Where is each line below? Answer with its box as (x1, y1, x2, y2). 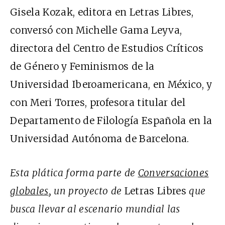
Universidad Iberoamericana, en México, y (10, 78, 212, 90)
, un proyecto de (48, 184, 125, 197)
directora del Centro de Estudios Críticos (10, 42, 204, 54)
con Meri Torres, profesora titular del (10, 96, 185, 108)
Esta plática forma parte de (10, 166, 138, 179)
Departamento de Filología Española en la (10, 114, 212, 127)
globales (10, 184, 49, 197)
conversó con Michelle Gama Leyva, (10, 24, 182, 36)
